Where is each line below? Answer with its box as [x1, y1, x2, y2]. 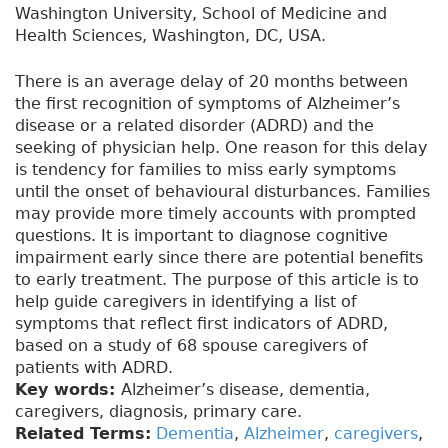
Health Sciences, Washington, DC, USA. [15, 26, 326, 46]
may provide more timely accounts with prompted [15, 204, 416, 224]
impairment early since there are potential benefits [15, 248, 423, 268]
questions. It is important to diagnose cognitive [15, 226, 388, 246]
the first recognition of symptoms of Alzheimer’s [15, 94, 400, 114]
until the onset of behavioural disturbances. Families [15, 182, 430, 202]
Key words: [15, 380, 121, 400]
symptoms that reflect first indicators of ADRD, [15, 314, 388, 334]
